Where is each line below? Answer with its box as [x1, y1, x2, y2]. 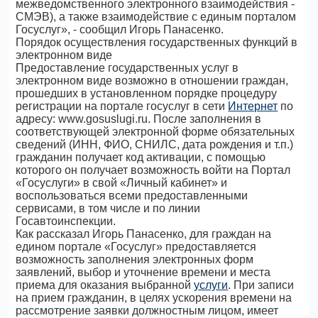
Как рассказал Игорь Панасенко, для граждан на [16, 228, 272, 240]
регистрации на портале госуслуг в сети [16, 100, 229, 112]
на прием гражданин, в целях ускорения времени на [16, 292, 292, 304]
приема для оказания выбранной [16, 279, 194, 291]
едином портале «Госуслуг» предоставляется [16, 241, 257, 253]
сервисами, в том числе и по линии [16, 202, 201, 214]
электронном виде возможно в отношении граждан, [16, 75, 289, 87]
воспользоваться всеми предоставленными [16, 190, 248, 202]
